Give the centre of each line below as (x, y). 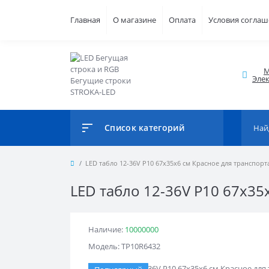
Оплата (182, 20)
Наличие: (107, 229)
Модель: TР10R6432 (124, 246)
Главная (85, 20)
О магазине (134, 20)
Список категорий (144, 128)
